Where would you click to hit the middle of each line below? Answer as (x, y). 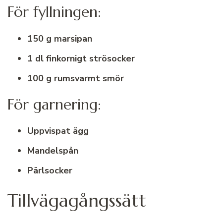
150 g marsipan (60, 38)
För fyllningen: (54, 12)
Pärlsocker (50, 170)
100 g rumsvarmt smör (76, 78)
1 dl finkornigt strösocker (81, 58)
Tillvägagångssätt (77, 200)
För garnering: (54, 104)
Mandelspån (53, 150)
